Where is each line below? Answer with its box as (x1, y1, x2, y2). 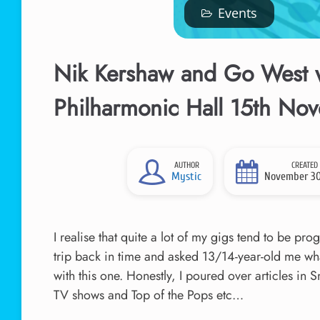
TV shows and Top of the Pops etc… (54, 286, 244, 304)
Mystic (171, 170, 202, 183)
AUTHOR (174, 160, 199, 170)
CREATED (291, 160, 318, 170)
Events (217, 4, 257, 21)
